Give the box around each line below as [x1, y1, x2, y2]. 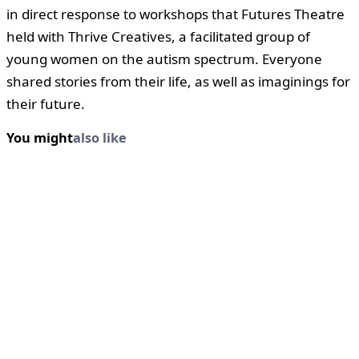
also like [73, 128, 127, 147]
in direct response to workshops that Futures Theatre [6, 4, 345, 23]
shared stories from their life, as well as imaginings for [6, 71, 350, 91]
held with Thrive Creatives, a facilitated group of [6, 26, 310, 46]
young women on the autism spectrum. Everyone [6, 49, 322, 68]
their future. [6, 94, 85, 113]
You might [6, 128, 73, 147]
